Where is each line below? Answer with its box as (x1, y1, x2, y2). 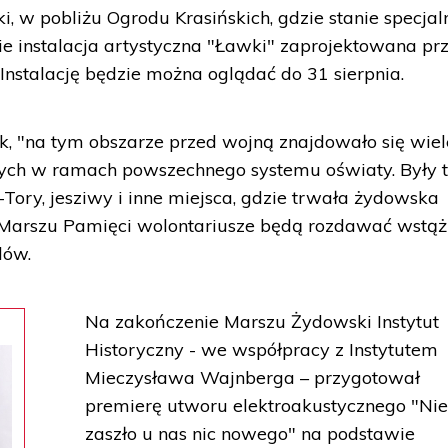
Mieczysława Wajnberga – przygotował (85, 366, 421, 389)
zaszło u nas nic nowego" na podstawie (85, 422, 416, 445)
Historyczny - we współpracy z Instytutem (85, 338, 439, 361)
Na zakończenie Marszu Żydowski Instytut (85, 310, 440, 333)
